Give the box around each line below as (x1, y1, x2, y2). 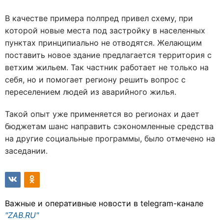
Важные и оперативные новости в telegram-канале (5, 198, 203, 208)
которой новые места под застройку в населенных (5, 26, 205, 35)
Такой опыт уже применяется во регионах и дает (5, 109, 199, 119)
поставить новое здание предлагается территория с (5, 50, 212, 60)
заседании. (5, 146, 48, 156)
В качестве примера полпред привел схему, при (5, 13, 193, 23)
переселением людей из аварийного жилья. (5, 87, 176, 97)
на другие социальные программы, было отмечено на (5, 134, 215, 143)
